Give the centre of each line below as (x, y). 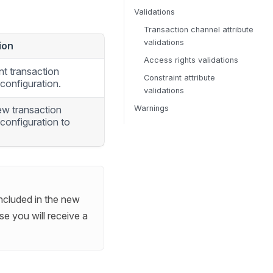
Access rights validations (191, 60)
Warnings (151, 108)
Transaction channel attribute (199, 30)
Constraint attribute (179, 78)
